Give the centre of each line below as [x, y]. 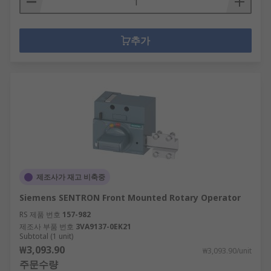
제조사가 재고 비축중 [71, 177]
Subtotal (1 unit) [46, 236]
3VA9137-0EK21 [103, 227]
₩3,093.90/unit [227, 251]
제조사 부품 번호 [47, 227]
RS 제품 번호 [40, 214]
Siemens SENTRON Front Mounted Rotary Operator [130, 198]
